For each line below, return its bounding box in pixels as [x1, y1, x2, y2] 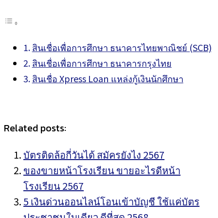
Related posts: [4, 121, 66, 135]
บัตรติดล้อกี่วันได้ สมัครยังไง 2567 [23, 147, 164, 162]
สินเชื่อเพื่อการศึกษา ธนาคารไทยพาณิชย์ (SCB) [32, 41, 212, 54]
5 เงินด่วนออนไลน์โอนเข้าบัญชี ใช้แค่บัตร [23, 194, 200, 208]
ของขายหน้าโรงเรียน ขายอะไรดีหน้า [23, 163, 181, 177]
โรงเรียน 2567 [23, 179, 84, 193]
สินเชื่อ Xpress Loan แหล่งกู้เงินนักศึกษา [32, 72, 183, 85]
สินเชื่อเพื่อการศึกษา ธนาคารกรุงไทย [32, 56, 172, 69]
